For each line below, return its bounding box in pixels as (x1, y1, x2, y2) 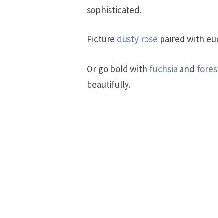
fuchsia (149, 62, 178, 74)
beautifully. (87, 78, 130, 90)
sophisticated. (87, 3, 142, 16)
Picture (87, 33, 117, 45)
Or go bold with (87, 62, 149, 74)
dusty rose (117, 33, 158, 45)
